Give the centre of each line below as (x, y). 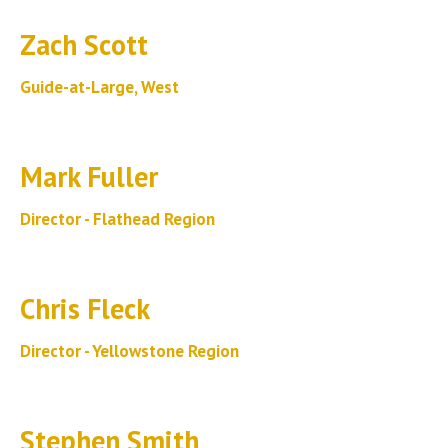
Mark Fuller (89, 176)
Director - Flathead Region (117, 219)
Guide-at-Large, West (99, 87)
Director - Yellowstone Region (129, 351)
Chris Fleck (85, 308)
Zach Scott (84, 44)
